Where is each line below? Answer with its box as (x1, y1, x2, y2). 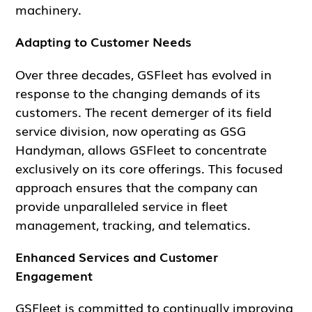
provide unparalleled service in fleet (15, 196, 228, 214)
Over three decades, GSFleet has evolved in (15, 64, 272, 83)
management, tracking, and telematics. (15, 214, 251, 233)
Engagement (15, 265, 93, 284)
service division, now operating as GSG (15, 120, 247, 139)
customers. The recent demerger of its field (15, 102, 272, 120)
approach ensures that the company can (15, 177, 258, 196)
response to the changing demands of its (15, 83, 261, 102)
